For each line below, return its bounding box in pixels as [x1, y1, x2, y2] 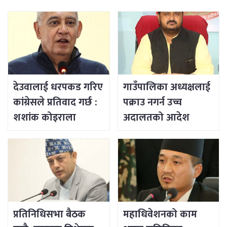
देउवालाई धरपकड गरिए [13, 79, 103, 96]
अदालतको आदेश [123, 109, 190, 127]
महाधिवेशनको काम [123, 206, 197, 223]
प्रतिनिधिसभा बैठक [13, 206, 86, 223]
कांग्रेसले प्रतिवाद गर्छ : [13, 94, 97, 111]
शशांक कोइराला [13, 109, 76, 127]
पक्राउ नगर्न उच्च [123, 94, 182, 111]
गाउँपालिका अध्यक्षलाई [123, 79, 210, 96]
